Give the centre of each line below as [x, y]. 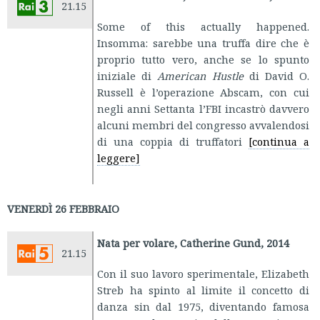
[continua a [279, 142]
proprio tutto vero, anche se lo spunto [203, 60]
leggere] [119, 158]
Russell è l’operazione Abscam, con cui [203, 92]
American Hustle [200, 76]
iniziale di [127, 76]
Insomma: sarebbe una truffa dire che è [203, 43]
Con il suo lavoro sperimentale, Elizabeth [203, 274]
